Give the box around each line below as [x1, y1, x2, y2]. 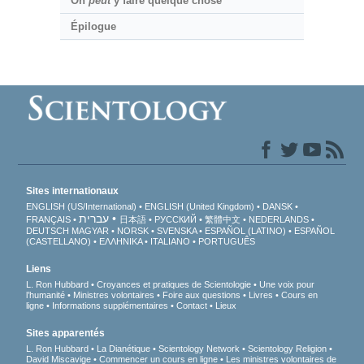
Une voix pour [259, 279, 315, 290]
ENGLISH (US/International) [26, 201, 137, 212]
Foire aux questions [162, 290, 241, 301]
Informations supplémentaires [52, 301, 169, 311]
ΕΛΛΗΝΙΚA [99, 236, 143, 247]
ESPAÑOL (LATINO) [205, 226, 287, 236]
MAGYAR [71, 226, 110, 236]
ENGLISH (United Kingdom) [145, 201, 255, 212]
